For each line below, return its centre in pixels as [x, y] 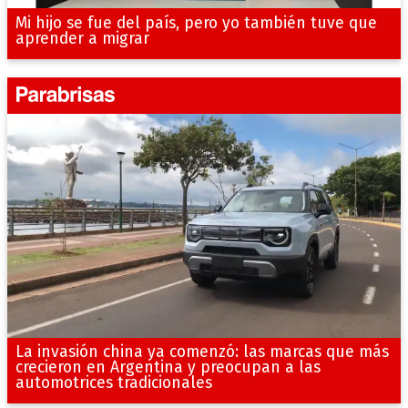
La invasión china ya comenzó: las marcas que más [202, 352]
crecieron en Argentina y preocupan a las [168, 368]
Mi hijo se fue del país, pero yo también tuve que [196, 23]
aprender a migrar [82, 38]
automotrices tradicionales [113, 383]
